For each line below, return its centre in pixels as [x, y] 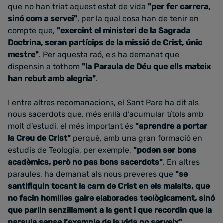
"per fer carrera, [179, 7]
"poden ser [154, 150]
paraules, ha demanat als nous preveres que [92, 174]
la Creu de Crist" [39, 138]
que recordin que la [174, 210]
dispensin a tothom [44, 66]
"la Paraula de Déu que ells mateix [145, 66]
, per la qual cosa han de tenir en [138, 19]
